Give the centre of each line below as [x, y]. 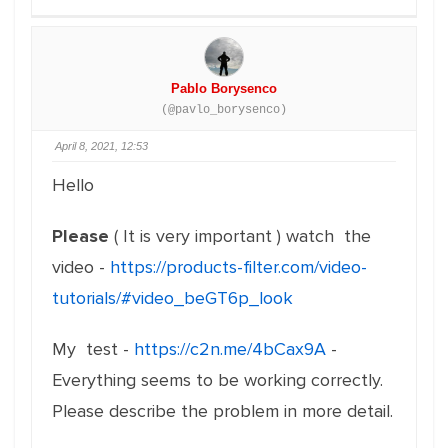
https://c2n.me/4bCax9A [230, 349]
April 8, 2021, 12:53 [101, 146]
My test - [93, 349]
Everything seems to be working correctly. [217, 380]
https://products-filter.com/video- [238, 267]
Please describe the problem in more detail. [222, 411]
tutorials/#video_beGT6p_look [172, 298]
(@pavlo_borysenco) [224, 110]
